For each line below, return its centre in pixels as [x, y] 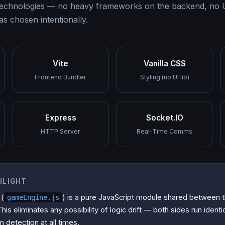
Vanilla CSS [164, 63]
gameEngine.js [33, 197]
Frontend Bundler [61, 77]
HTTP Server [61, 131]
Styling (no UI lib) [164, 77]
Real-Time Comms [164, 131]
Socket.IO [164, 118]
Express [61, 118]
